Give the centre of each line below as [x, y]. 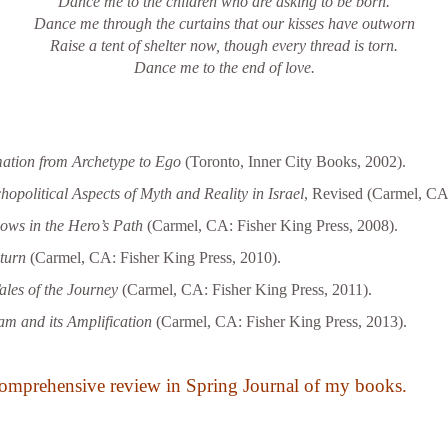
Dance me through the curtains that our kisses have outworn [224, 23]
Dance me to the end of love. [224, 67]
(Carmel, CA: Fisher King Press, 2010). [153, 257]
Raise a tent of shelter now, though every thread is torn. [224, 45]
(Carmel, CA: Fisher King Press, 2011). [246, 289]
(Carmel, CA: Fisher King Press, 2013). [279, 321]
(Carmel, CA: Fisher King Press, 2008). [270, 225]
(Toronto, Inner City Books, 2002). [293, 161]
